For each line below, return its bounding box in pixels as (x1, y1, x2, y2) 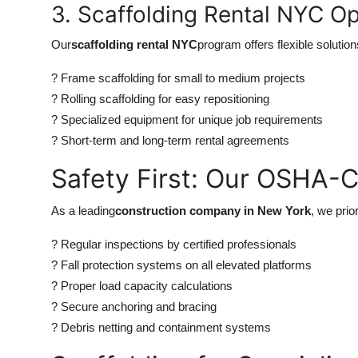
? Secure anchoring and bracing (51, 300, 217, 313)
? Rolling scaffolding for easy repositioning (51, 92, 269, 105)
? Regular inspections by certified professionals (51, 237, 296, 251)
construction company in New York (115, 204, 311, 217)
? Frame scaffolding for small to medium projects (51, 71, 305, 85)
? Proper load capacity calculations (51, 279, 233, 292)
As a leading (51, 204, 115, 217)
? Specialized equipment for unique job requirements (51, 113, 323, 126)
